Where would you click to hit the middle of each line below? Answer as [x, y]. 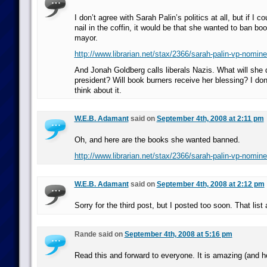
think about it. [98, 90]
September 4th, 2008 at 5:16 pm [178, 234]
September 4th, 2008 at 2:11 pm [210, 119]
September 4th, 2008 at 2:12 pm [210, 184]
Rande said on [99, 234]
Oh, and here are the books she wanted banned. [157, 140]
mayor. [86, 38]
